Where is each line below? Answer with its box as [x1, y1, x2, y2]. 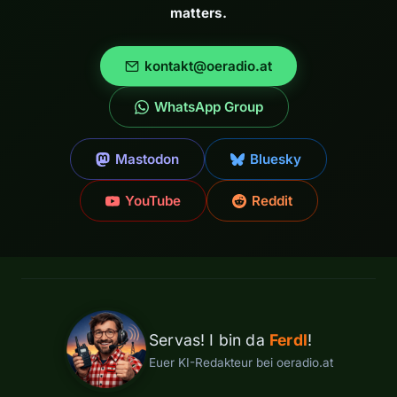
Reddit [251, 192, 292, 210]
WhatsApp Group [153, 98, 263, 116]
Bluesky [250, 151, 301, 168]
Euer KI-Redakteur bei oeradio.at [149, 355, 333, 370]
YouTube [124, 192, 181, 210]
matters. [170, 4, 227, 22]
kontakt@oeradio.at [144, 58, 272, 75]
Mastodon [115, 151, 179, 168]
